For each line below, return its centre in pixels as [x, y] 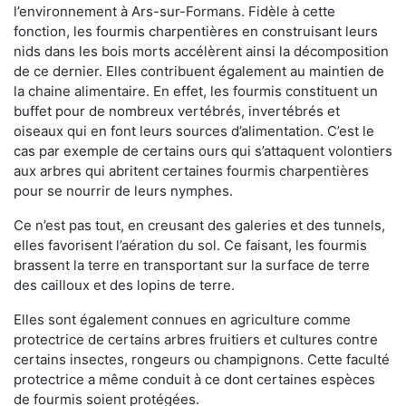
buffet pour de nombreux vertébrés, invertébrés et [177, 111]
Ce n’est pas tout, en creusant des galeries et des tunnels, [199, 226]
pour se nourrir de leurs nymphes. [123, 191]
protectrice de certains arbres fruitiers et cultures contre [196, 340]
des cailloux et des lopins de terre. [124, 285]
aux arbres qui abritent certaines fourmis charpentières [191, 171]
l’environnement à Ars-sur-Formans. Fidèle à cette [174, 12]
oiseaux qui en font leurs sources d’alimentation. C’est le [194, 131]
